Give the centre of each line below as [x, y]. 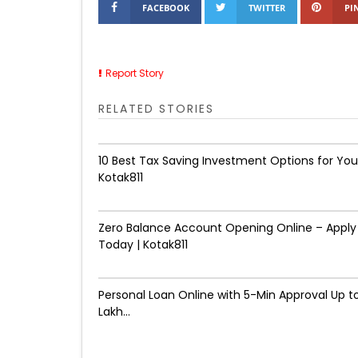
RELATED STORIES [156, 109]
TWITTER [267, 8]
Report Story [135, 73]
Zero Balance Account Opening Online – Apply [227, 228]
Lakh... [114, 312]
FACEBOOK [166, 8]
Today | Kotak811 [143, 245]
